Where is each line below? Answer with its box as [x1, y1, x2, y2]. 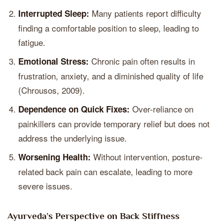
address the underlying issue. [18, 132, 127, 144]
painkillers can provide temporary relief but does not [18, 117, 210, 130]
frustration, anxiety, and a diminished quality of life [18, 70, 203, 82]
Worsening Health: [18, 151, 91, 163]
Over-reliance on [130, 103, 193, 115]
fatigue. [18, 36, 45, 48]
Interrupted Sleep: [18, 7, 89, 19]
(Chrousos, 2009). [18, 84, 85, 96]
